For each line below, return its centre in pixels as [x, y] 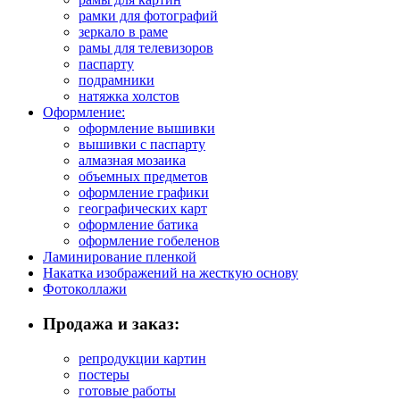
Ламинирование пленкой [120, 257]
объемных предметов [143, 177]
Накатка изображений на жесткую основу [171, 273]
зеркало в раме [123, 32]
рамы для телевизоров [146, 48]
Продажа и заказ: [111, 324]
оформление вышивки [147, 129]
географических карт [143, 209]
